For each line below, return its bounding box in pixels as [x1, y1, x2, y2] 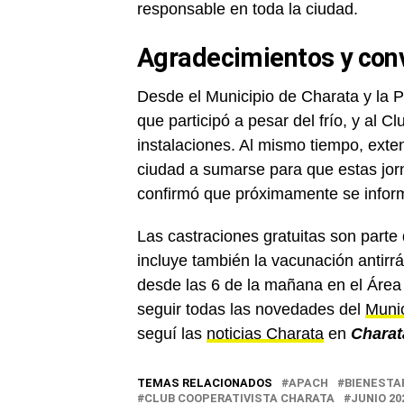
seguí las [137, 325, 207, 343]
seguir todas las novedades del [137, 300, 365, 318]
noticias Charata [207, 325, 324, 343]
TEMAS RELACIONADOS [137, 376, 272, 390]
